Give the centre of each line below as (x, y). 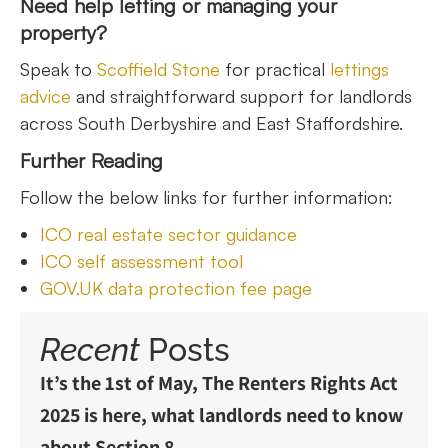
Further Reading (91, 160)
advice (45, 96)
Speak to (58, 69)
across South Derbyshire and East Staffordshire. (211, 123)
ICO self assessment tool (141, 261)
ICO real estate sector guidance (168, 234)
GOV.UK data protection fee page (176, 288)
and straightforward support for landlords (241, 96)
